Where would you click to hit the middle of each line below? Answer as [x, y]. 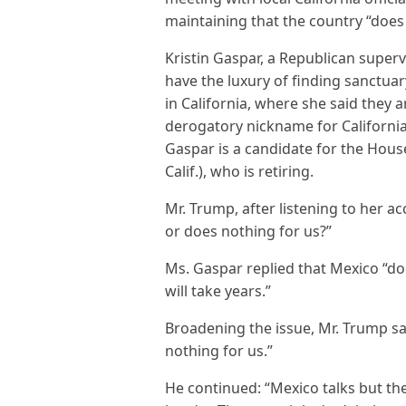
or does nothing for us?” [248, 231]
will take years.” [218, 291]
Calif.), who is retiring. [239, 171]
